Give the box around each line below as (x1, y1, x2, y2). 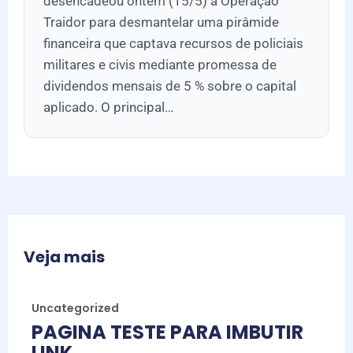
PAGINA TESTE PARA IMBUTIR (32, 318, 303, 345)
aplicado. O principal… (43, 98, 173, 115)
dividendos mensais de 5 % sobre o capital (43, 77, 296, 94)
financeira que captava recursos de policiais (43, 35, 303, 51)
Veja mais (24, 245, 105, 268)
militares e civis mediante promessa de (43, 56, 277, 72)
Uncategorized (32, 299, 119, 316)
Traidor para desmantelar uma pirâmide (43, 13, 279, 30)
